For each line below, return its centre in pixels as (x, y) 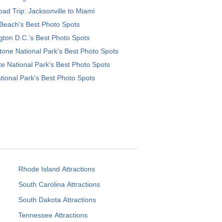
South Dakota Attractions (57, 199)
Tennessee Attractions (53, 215)
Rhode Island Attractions (56, 169)
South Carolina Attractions (59, 184)
